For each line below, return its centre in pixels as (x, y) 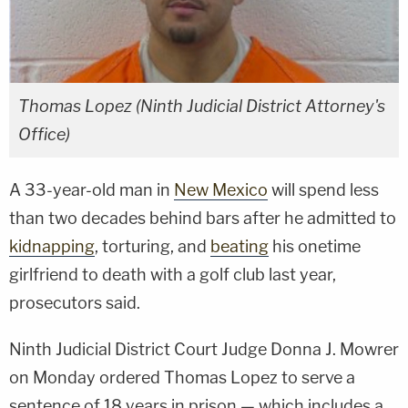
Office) (44, 134)
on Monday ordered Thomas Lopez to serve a (182, 377)
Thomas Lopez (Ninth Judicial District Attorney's (202, 106)
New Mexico (221, 189)
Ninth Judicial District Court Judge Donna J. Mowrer (204, 349)
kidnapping (52, 246)
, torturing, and (153, 246)
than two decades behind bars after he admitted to (203, 218)
